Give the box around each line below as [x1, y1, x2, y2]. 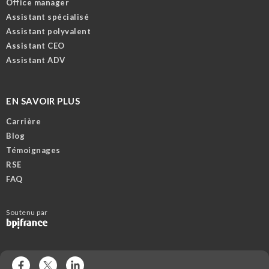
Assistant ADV [6, 55, 65, 65]
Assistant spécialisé [6, 12, 89, 22]
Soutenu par [6, 208, 48, 217]
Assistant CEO [6, 41, 65, 51]
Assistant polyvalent [6, 26, 91, 37]
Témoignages [6, 145, 61, 156]
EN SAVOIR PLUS [6, 95, 80, 107]
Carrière [6, 116, 41, 127]
